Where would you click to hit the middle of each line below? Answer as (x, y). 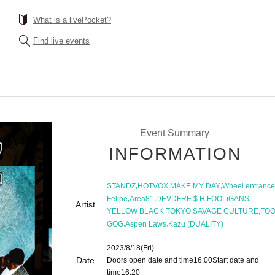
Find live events (61, 41)
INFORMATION (175, 154)
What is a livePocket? (72, 20)
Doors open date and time (150, 260)
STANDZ (121, 186)
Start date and (236, 260)
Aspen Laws (146, 224)
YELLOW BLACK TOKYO (149, 211)
